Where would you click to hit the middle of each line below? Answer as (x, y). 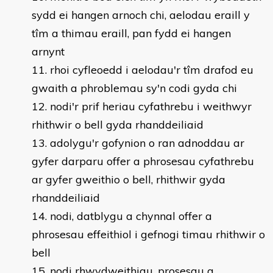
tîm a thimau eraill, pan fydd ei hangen (131, 33)
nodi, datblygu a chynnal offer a (131, 216)
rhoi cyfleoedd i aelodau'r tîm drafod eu (152, 70)
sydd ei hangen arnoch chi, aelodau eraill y (141, 15)
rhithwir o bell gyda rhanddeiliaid (118, 125)
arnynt (48, 51)
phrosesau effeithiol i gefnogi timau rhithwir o (148, 234)
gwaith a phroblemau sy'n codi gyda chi (134, 88)
